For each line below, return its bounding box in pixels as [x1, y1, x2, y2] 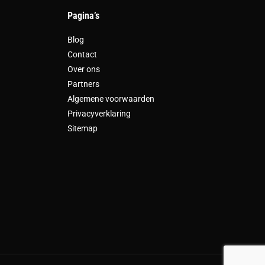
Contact [67, 49, 97, 59]
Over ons [67, 64, 100, 74]
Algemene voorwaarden [67, 93, 154, 104]
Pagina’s [67, 9, 99, 21]
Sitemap [67, 123, 98, 133]
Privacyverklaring [67, 108, 131, 118]
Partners [67, 79, 99, 89]
